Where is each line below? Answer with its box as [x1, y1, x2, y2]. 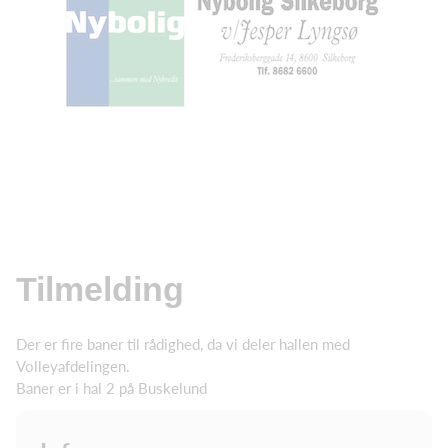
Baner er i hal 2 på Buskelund [16, 379, 207, 397]
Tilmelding [16, 270, 184, 308]
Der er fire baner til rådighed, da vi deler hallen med [16, 335, 350, 353]
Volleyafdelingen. [16, 357, 130, 375]
